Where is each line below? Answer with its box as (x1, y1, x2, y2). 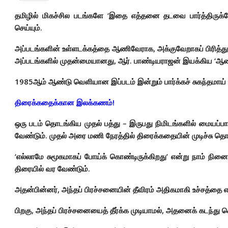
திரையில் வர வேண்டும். (15, 163, 90, 174)
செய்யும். (15, 22, 42, 33)
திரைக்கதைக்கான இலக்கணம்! (15, 97, 115, 107)
